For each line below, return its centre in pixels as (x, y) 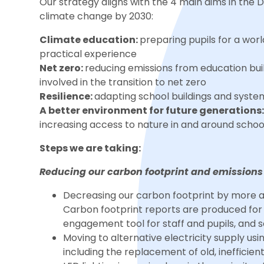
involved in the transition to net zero (123, 82)
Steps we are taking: (92, 148)
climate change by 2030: (97, 16)
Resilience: (67, 97)
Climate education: (90, 40)
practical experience (88, 54)
